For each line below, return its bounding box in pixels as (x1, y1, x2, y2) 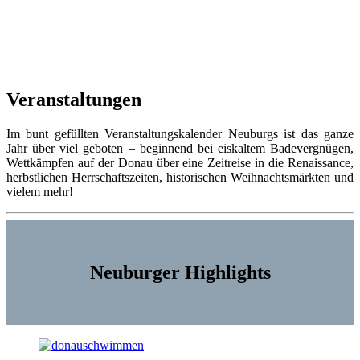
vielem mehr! (6, 184, 73, 198)
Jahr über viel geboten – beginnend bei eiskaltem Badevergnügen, (6, 141, 354, 155)
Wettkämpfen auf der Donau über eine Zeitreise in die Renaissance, (6, 155, 354, 170)
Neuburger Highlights (89, 261, 271, 283)
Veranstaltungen (6, 88, 141, 110)
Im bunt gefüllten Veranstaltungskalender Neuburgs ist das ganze (6, 126, 354, 141)
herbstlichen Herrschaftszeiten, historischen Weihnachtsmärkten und (6, 170, 354, 184)
